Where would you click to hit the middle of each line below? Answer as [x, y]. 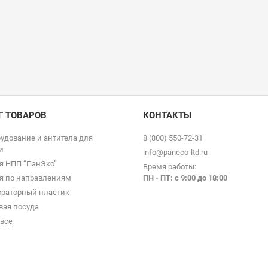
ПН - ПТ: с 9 [164, 178]
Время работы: [170, 167]
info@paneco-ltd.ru [175, 152]
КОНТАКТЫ [167, 115]
